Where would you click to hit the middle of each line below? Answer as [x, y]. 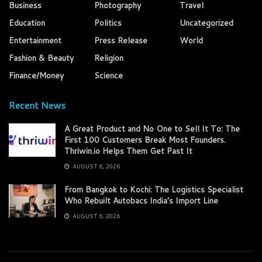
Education [27, 23]
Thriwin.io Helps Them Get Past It [128, 151]
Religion [109, 58]
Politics [108, 23]
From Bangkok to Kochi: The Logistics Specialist [154, 190]
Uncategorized [206, 23]
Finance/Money [36, 76]
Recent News [37, 105]
